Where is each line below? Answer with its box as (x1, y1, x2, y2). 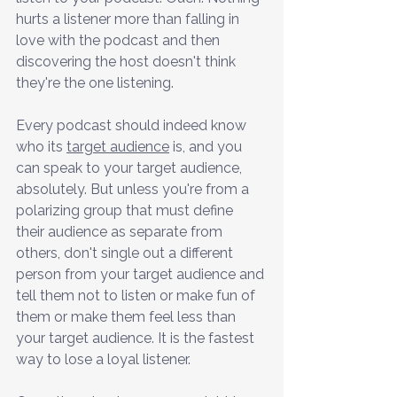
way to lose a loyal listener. (16, 350, 191, 368)
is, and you (169, 137, 245, 155)
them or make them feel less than (16, 307, 239, 325)
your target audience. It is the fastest (16, 329, 258, 346)
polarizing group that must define (16, 201, 237, 219)
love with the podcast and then (16, 31, 223, 49)
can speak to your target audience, (16, 159, 245, 176)
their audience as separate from (16, 222, 226, 240)
